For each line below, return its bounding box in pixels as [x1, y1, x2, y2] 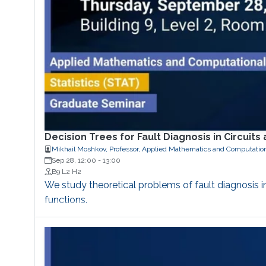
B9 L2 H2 [51, 167, 81, 176]
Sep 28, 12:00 [51, 156, 96, 165]
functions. [44, 194, 87, 206]
